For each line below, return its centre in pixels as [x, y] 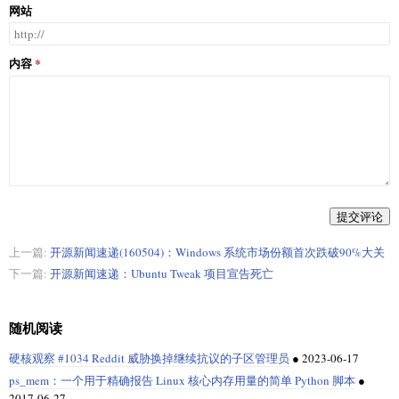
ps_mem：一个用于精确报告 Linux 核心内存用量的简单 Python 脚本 [182, 380]
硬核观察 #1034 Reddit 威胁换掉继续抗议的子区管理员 [149, 358]
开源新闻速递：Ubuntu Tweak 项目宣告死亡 [162, 274]
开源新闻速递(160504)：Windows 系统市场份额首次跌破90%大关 [217, 252]
